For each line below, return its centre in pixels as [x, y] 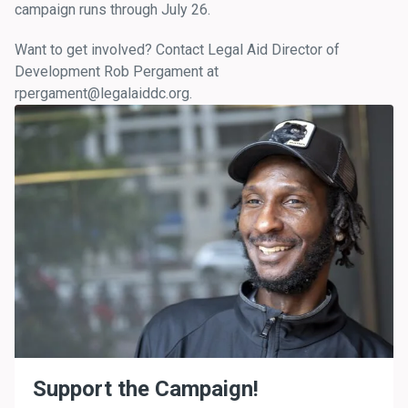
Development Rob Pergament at [117, 71]
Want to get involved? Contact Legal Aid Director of [177, 50]
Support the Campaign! [146, 388]
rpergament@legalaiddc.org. [105, 93]
